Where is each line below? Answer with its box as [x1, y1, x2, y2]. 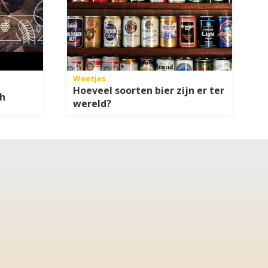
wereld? [73, 97, 111, 111]
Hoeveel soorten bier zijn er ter [73, 84, 224, 98]
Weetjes [73, 73, 106, 84]
